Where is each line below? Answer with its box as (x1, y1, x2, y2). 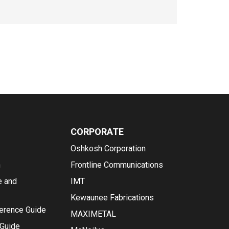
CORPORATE (70, 126, 124, 137)
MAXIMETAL (70, 209, 116, 219)
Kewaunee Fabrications (70, 193, 154, 202)
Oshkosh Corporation (70, 144, 146, 153)
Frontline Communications (70, 160, 163, 170)
